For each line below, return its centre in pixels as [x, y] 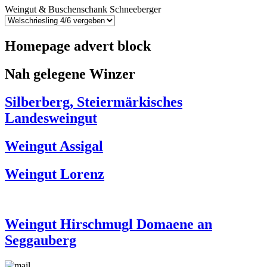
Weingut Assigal [54, 146]
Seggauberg [41, 240]
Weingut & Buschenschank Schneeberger [83, 9]
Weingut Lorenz [55, 174]
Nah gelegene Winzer [70, 74]
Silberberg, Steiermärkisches [94, 102]
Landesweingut [51, 118]
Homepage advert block [78, 46]
